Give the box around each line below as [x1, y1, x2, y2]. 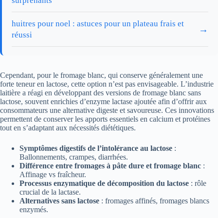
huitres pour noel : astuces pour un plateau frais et [12, 19, 184, 29]
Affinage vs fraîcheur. [19, 170, 86, 179]
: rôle [189, 179, 206, 188]
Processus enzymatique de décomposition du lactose [19, 179, 189, 188]
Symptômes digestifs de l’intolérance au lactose [19, 144, 172, 153]
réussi [12, 30, 32, 40]
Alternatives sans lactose [19, 197, 99, 205]
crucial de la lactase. [19, 188, 81, 197]
